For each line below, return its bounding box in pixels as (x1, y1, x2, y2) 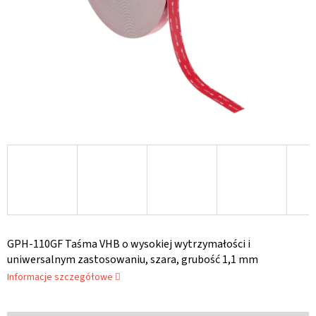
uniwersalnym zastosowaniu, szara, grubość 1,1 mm (7, 252, 258, 268)
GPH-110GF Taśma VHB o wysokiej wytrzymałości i (7, 236, 250, 253)
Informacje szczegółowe (7, 270, 113, 285)
